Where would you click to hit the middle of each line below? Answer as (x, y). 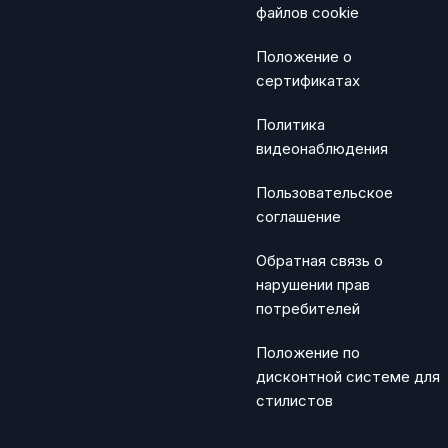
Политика (290, 125)
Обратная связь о (319, 261)
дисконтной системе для (348, 377)
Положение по (308, 353)
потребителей (308, 309)
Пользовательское (324, 193)
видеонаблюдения (322, 149)
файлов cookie (307, 13)
